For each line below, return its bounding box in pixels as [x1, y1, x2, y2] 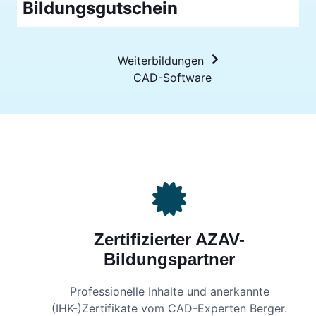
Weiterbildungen [118, 53, 204, 68]
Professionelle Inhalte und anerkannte [69, 284, 269, 299]
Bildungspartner [104, 249, 235, 269]
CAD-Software [133, 70, 212, 85]
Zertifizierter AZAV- [94, 229, 245, 249]
